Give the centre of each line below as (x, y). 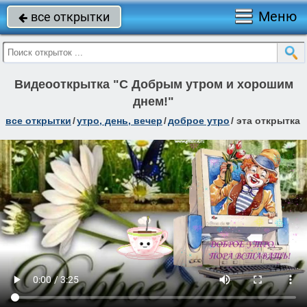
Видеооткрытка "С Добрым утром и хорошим (153, 84)
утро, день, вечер (120, 121)
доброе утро (199, 121)
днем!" (153, 101)
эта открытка (268, 121)
